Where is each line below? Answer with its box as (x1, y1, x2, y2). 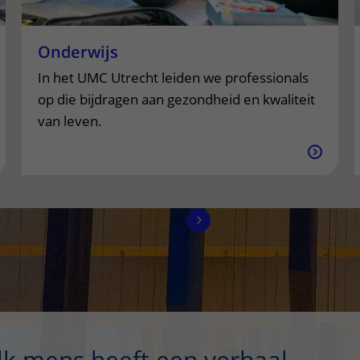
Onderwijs (37, 41, 118, 63)
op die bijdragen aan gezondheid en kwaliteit (37, 90, 315, 108)
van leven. (37, 112, 102, 130)
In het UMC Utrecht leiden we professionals (37, 68, 309, 87)
